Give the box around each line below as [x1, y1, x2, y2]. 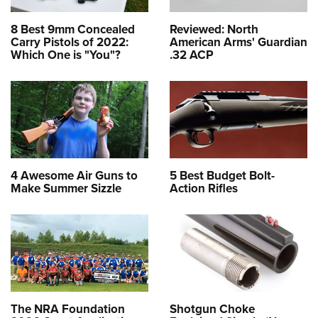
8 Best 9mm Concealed [11, 20, 135, 38]
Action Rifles [170, 179, 238, 197]
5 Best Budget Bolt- [170, 166, 275, 184]
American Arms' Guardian [170, 33, 307, 50]
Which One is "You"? [11, 45, 121, 63]
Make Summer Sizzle [11, 179, 121, 197]
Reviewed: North [170, 20, 258, 38]
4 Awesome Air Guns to [11, 166, 138, 184]
